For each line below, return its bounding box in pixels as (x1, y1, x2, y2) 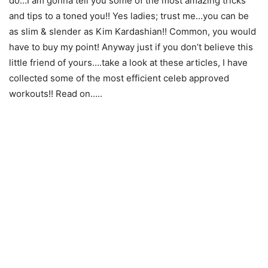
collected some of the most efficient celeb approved (9, 72, 229, 84)
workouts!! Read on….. (9, 88, 102, 100)
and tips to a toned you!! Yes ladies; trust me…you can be (9, 10, 249, 22)
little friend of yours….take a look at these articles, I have (9, 57, 248, 69)
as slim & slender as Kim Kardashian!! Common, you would (9, 26, 256, 38)
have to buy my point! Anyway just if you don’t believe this (9, 41, 253, 53)
